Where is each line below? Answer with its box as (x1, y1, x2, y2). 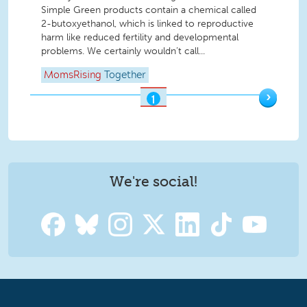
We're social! (110, 173, 197, 191)
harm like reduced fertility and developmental (41, 31, 238, 43)
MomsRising (44, 71, 101, 81)
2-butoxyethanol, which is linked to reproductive (41, 17, 254, 29)
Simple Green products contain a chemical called (41, 3, 256, 16)
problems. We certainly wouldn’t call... (41, 45, 205, 57)
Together (104, 71, 146, 81)
